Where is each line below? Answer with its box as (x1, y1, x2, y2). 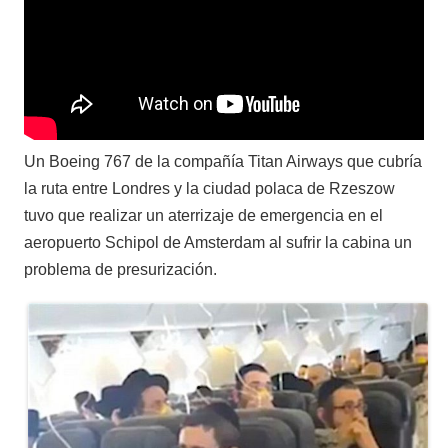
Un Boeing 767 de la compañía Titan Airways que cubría (24, 152, 422, 170)
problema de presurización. (24, 260, 217, 278)
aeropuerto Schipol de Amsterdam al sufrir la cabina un (24, 233, 412, 251)
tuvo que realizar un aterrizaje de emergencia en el (24, 206, 383, 224)
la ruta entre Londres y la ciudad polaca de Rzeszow (24, 179, 395, 197)
